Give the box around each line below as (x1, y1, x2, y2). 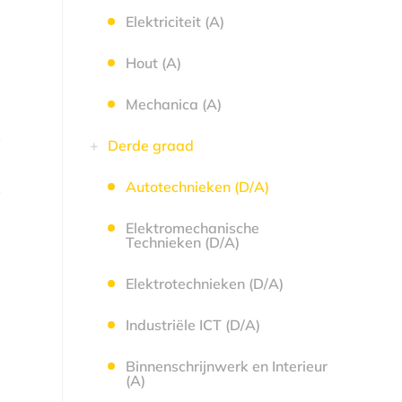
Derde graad (107, 136, 194, 154)
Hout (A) (125, 54, 181, 72)
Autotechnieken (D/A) (125, 178, 269, 196)
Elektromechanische (125, 219, 259, 237)
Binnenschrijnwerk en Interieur (125, 357, 328, 375)
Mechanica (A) (125, 95, 222, 113)
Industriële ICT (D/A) (125, 316, 260, 334)
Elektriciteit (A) (125, 13, 224, 31)
